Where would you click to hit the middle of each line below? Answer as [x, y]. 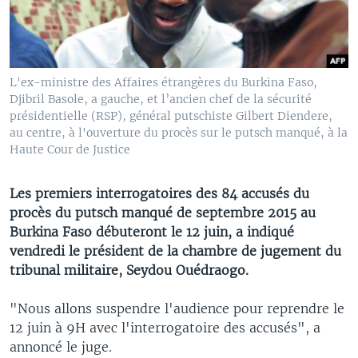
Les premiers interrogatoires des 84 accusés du [159, 193]
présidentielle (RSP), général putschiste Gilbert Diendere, [171, 115]
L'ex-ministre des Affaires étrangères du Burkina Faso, [163, 82]
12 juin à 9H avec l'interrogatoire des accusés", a [165, 327]
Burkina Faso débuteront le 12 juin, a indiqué [152, 231]
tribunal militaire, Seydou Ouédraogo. [129, 270]
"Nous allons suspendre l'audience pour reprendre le [177, 308]
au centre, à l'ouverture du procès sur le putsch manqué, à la [179, 132]
